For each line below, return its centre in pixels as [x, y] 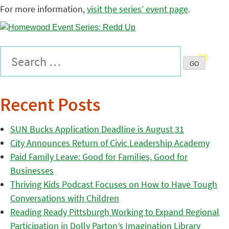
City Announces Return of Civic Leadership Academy [110, 143]
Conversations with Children [65, 198]
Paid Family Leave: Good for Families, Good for [99, 157]
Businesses [32, 171]
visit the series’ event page [138, 9]
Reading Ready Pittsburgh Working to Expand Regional [115, 212]
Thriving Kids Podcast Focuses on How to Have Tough [114, 185]
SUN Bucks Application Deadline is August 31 [97, 129]
